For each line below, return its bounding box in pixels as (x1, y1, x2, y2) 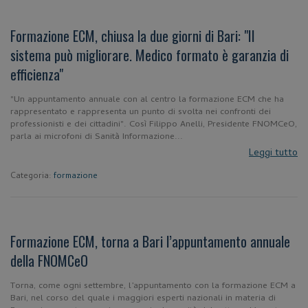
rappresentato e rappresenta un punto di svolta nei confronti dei (10, 105, 271, 120)
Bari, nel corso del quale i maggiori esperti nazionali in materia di (10, 291, 276, 306)
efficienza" (10, 64, 63, 85)
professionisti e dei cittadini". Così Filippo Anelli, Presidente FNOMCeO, (10, 118, 297, 132)
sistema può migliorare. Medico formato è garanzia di (10, 45, 289, 65)
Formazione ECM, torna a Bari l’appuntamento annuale (10, 231, 290, 252)
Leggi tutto (249, 146, 298, 162)
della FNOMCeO (10, 250, 88, 271)
